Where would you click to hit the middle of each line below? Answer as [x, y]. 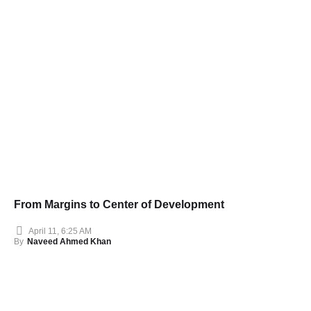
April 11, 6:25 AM [60, 231]
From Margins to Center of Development [119, 205]
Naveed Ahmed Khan [69, 242]
